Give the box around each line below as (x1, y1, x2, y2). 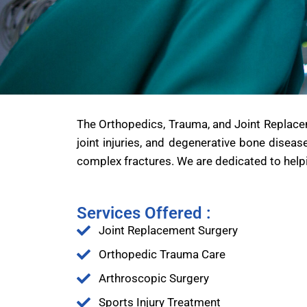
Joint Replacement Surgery (99, 223, 238, 237)
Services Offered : (77, 204, 211, 223)
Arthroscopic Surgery (99, 271, 209, 285)
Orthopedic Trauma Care (99, 247, 225, 261)
